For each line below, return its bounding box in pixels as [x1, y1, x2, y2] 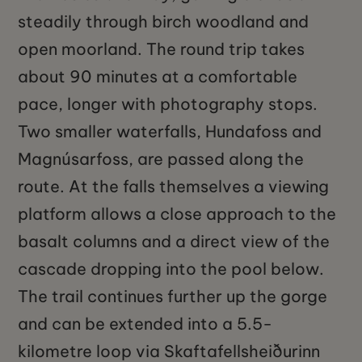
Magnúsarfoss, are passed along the [18, 149, 305, 170]
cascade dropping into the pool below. [18, 259, 325, 280]
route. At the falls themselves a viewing [18, 176, 330, 197]
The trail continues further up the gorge [18, 286, 328, 307]
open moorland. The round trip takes [18, 39, 305, 60]
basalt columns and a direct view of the [18, 231, 330, 252]
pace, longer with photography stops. [18, 94, 318, 115]
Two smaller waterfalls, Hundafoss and [18, 121, 322, 142]
